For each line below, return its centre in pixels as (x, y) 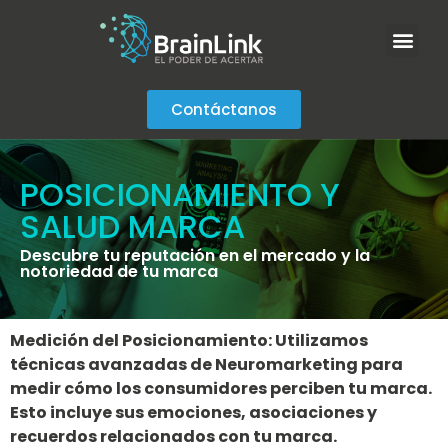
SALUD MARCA (132, 226)
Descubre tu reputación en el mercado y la (195, 255)
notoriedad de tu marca (119, 271)
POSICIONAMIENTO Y (180, 194)
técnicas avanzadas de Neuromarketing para (206, 364)
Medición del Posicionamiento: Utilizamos (189, 340)
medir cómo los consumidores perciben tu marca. (221, 388)
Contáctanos (224, 109)
